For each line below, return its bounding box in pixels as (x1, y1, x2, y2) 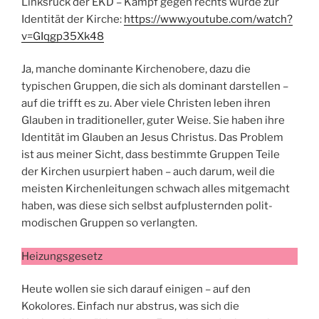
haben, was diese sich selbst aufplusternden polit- (21, 199, 273, 213)
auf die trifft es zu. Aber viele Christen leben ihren (21, 97, 271, 110)
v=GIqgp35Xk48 (21, 29, 104, 43)
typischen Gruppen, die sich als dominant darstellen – (21, 80, 288, 93)
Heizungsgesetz (21, 249, 103, 263)
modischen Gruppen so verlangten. (21, 216, 197, 230)
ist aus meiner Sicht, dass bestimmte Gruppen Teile (21, 148, 280, 162)
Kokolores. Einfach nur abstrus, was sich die (21, 300, 239, 313)
